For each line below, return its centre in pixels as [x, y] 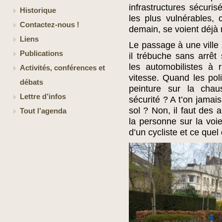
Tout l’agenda [43, 111]
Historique [38, 10]
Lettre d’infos [43, 97]
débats [31, 82]
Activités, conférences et [62, 68]
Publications [41, 54]
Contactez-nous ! [50, 25]
